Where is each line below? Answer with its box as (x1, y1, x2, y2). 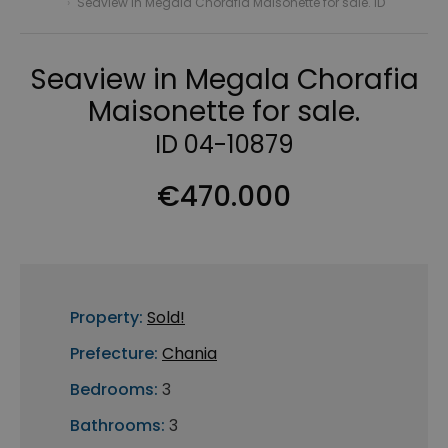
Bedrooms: (70, 378, 158, 402)
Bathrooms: (70, 414, 165, 438)
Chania (162, 342, 217, 366)
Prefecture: (70, 342, 158, 366)
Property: (70, 306, 143, 330)
